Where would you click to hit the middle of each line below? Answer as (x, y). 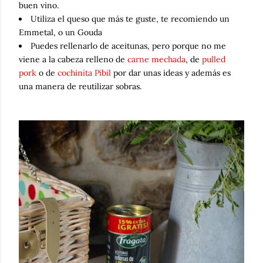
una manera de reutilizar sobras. (80, 86)
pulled (214, 59)
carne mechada (156, 59)
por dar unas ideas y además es (171, 73)
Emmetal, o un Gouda (60, 32)
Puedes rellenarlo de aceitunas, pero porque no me (128, 46)
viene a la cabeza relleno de (73, 59)
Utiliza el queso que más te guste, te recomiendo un (130, 19)
